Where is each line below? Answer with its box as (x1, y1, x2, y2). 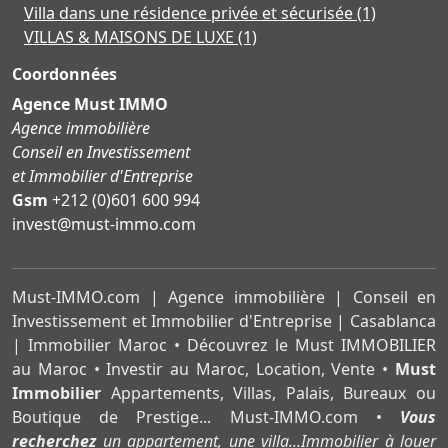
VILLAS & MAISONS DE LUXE (24, 26, 238, 49)
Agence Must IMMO (12, 93, 168, 116)
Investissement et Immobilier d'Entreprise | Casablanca (12, 310, 436, 333)
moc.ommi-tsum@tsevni (12, 213, 196, 236)
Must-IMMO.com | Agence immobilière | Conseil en (12, 286, 436, 309)
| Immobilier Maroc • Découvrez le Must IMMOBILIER (12, 334, 436, 357)
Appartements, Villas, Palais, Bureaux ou (101, 382, 436, 405)
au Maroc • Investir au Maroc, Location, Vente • (12, 358, 395, 381)
